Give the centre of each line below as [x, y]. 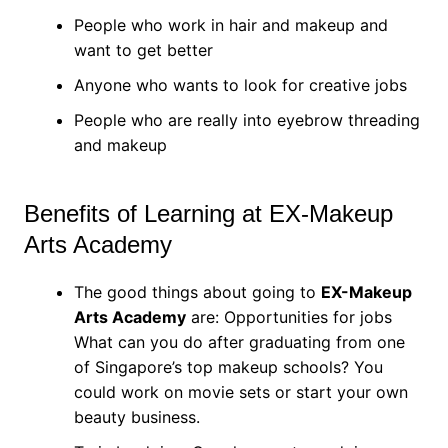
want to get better [143, 50]
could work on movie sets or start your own [240, 392]
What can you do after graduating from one [239, 342]
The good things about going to [197, 292]
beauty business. [136, 417]
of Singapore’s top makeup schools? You [228, 367]
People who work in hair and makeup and [230, 25]
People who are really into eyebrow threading [246, 120]
